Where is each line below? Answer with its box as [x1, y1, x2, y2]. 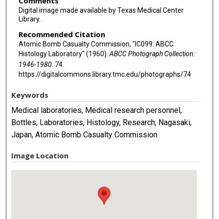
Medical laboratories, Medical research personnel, [11, 106, 182, 115]
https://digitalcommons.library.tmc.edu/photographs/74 [18, 70, 191, 79]
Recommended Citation [18, 29, 105, 40]
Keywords [11, 90, 49, 100]
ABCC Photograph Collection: [109, 50, 195, 58]
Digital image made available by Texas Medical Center [18, 6, 184, 14]
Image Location [11, 151, 69, 161]
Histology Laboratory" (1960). [18, 50, 109, 58]
